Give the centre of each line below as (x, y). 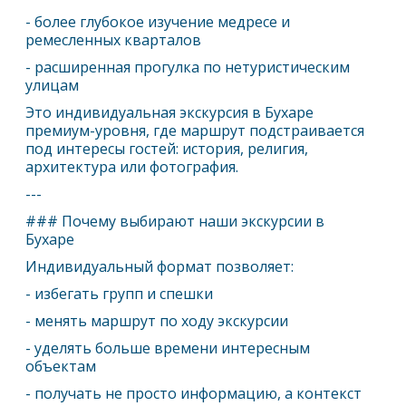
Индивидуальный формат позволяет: (160, 266)
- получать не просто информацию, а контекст (194, 393)
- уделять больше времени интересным (168, 348)
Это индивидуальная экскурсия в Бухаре (170, 112)
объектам (61, 366)
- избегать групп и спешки (120, 294)
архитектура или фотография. (132, 167)
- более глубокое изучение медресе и (158, 22)
